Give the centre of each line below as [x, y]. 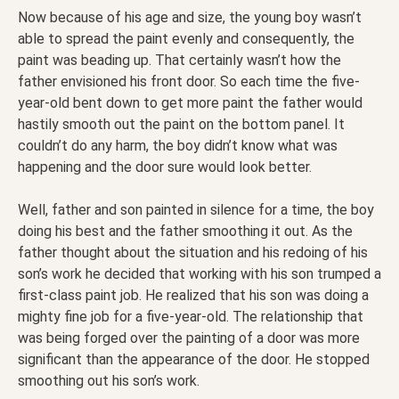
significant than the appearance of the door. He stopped [194, 360]
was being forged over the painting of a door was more [189, 338]
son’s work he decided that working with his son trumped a [199, 274]
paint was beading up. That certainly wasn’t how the [179, 61]
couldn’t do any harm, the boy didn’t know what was [178, 146]
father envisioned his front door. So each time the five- [189, 82]
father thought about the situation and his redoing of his [193, 253]
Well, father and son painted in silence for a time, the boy [196, 210]
